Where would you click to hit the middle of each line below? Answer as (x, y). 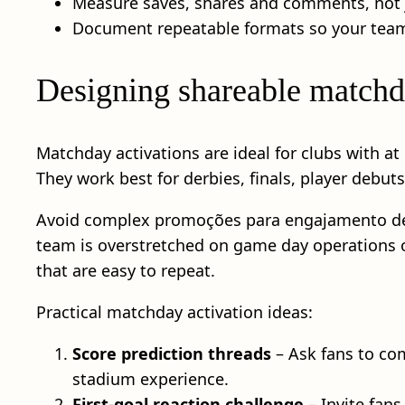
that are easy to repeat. (126, 270)
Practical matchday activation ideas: (174, 311)
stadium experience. (151, 378)
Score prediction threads (172, 353)
